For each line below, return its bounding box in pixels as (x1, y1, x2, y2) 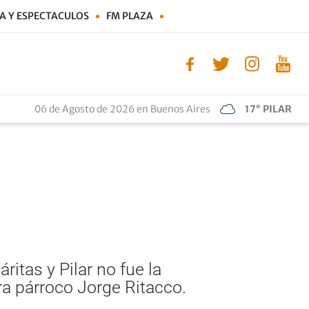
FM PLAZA (106, 10, 153, 22)
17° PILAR (245, 103, 292, 115)
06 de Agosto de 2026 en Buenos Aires (34, 103, 210, 115)
